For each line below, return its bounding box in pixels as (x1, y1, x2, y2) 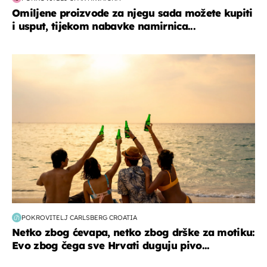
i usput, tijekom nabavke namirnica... (12, 20, 195, 33)
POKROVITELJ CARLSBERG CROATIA (21, 213, 137, 222)
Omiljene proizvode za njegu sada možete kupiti (12, 7, 253, 20)
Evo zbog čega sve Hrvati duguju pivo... (12, 239, 210, 252)
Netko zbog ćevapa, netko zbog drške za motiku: (12, 226, 255, 239)
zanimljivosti (12, 54, 69, 67)
